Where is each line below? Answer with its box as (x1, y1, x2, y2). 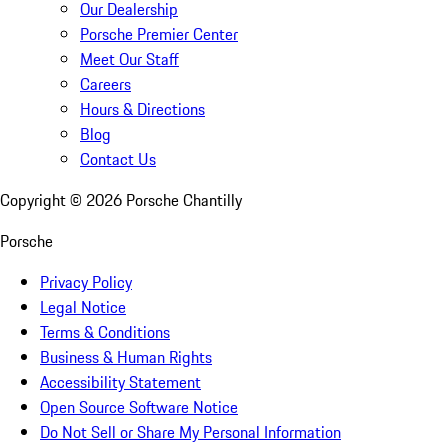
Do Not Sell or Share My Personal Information (40, 420, 341, 445)
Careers (80, 72, 131, 97)
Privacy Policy (40, 270, 132, 295)
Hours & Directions (80, 97, 205, 122)
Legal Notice (40, 295, 126, 320)
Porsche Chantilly (126, 188, 242, 213)
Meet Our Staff (80, 47, 179, 72)
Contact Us (80, 147, 156, 172)
